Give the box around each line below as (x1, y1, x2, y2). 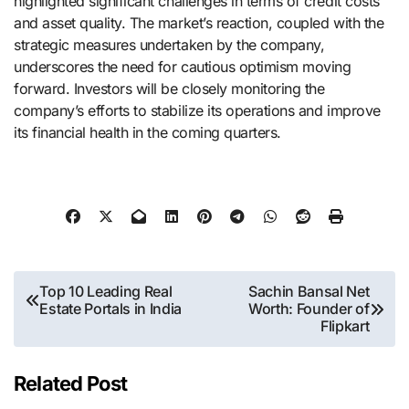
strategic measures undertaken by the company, (14, 35, 325, 54)
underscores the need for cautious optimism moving (14, 57, 351, 76)
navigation (13, 304, 125, 333)
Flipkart (320, 317, 370, 336)
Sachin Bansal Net (247, 282, 370, 301)
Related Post (14, 371, 128, 395)
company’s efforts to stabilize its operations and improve (14, 100, 381, 120)
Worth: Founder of (247, 299, 370, 319)
